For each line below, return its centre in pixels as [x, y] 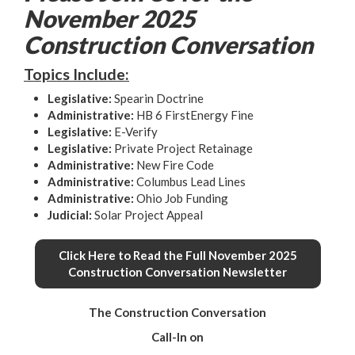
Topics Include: [76, 74]
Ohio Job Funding [182, 198]
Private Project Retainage [183, 148]
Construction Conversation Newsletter [177, 272]
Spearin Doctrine [159, 98]
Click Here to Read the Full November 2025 [177, 255]
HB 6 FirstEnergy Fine [195, 115]
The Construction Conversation [177, 312]
